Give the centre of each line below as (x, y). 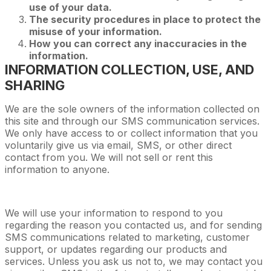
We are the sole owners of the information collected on (132, 109)
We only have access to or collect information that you (131, 133)
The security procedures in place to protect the (145, 19)
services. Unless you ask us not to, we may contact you (134, 261)
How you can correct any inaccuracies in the (138, 43)
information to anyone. (57, 169)
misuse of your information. (96, 31)
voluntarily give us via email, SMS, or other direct (118, 145)
